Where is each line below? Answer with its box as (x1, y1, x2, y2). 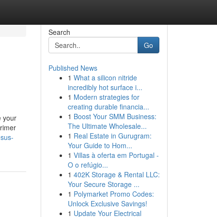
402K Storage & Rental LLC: (73, 170, 160, 179)
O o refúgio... (67, 160, 108, 170)
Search (48, 27, 70, 37)
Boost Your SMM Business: (73, 111, 156, 121)
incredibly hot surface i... (67, 82, 142, 92)
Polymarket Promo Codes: (73, 189, 154, 199)
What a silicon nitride (73, 73, 137, 82)
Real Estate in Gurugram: (73, 131, 152, 140)
